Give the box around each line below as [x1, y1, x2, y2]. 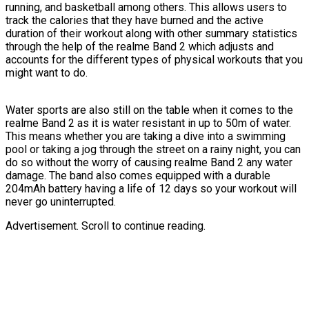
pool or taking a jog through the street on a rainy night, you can [6, 142, 301, 156]
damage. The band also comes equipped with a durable [6, 168, 270, 182]
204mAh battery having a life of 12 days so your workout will [6, 181, 297, 195]
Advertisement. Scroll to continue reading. [6, 219, 206, 232]
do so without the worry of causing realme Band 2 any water [6, 155, 292, 169]
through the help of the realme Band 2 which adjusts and [6, 39, 274, 53]
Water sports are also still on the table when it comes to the [6, 103, 293, 117]
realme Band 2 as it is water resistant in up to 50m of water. [6, 116, 291, 130]
